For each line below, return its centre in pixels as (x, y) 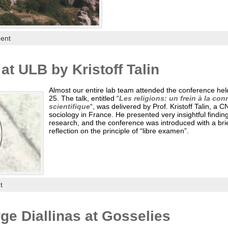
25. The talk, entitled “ (84, 98)
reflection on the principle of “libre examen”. (120, 131)
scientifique (69, 107)
